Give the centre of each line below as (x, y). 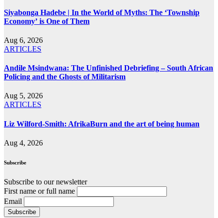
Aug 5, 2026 (23, 96)
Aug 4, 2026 (23, 143)
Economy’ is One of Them (47, 21)
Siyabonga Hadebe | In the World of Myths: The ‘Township (102, 12)
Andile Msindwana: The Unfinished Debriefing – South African (109, 68)
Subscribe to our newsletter (45, 182)
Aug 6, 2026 (23, 40)
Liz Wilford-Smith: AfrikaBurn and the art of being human (102, 124)
